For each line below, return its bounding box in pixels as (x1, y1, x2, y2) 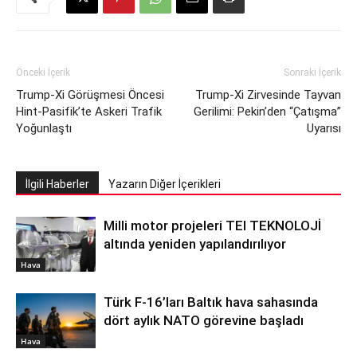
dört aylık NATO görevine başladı (104, 312, 304, 329)
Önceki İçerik (16, 67, 70, 79)
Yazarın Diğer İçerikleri (108, 178, 221, 191)
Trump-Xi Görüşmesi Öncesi (16, 88, 164, 103)
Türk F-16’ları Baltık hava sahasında (104, 294, 318, 311)
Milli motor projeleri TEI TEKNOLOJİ (104, 218, 321, 234)
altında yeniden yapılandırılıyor (104, 236, 286, 253)
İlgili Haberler (25, 178, 89, 191)
